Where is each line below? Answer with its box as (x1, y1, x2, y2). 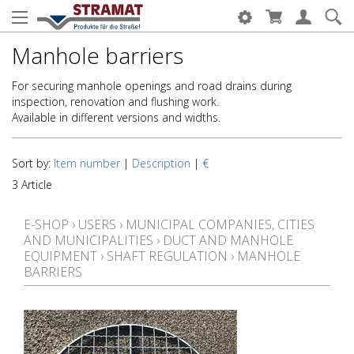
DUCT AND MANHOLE (163, 232, 293, 249)
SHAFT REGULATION (107, 247, 228, 265)
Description (132, 156, 190, 171)
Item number (54, 156, 120, 171)
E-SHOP (24, 216, 69, 233)
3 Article (12, 177, 52, 192)
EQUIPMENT (24, 247, 97, 265)
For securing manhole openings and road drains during (12, 78, 292, 93)
